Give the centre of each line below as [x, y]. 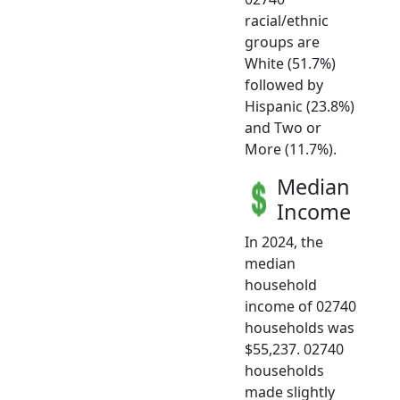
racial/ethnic [287, 21]
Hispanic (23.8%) [300, 107]
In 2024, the [284, 242]
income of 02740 [300, 307]
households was [300, 328]
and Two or [283, 128]
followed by [284, 85]
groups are [282, 42]
